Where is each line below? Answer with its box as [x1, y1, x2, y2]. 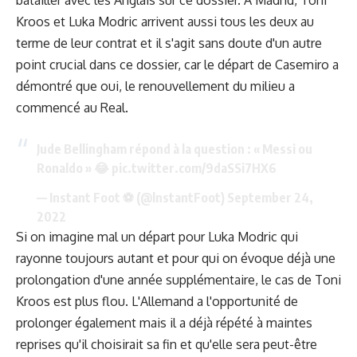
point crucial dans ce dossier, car [16, 57, 204, 73]
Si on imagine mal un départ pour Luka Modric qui [16, 228, 298, 245]
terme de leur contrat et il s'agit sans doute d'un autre [16, 35, 322, 52]
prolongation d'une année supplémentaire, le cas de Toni [16, 271, 341, 288]
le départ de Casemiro [204, 57, 329, 73]
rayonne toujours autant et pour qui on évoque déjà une [16, 249, 335, 266]
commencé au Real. [16, 100, 128, 116]
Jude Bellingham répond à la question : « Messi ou [36, 140, 312, 157]
